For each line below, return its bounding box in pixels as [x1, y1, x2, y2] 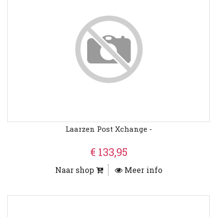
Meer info [122, 165, 162, 175]
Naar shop [55, 165, 96, 175]
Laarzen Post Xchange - [65, 124, 152, 134]
